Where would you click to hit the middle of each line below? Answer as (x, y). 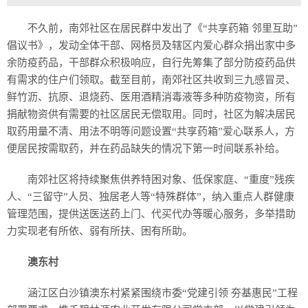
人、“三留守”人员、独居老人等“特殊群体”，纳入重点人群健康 (151, 197)
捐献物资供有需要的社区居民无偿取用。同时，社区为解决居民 (151, 114)
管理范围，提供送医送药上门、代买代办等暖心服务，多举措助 (151, 214)
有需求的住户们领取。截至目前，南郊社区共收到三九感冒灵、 (151, 80)
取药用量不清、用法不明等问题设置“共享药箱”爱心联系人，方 (151, 131)
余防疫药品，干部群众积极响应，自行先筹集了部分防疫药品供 (151, 63)
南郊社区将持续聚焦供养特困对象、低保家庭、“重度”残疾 (161, 179)
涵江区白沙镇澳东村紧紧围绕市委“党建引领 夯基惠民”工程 (163, 293)
